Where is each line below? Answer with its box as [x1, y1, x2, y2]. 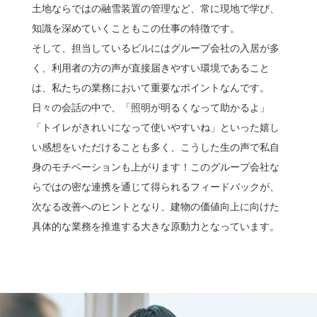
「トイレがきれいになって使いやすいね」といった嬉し [31, 121, 279, 133]
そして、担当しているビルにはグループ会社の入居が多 [31, 42, 279, 54]
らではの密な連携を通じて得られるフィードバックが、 [31, 180, 279, 192]
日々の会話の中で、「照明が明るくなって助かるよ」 [31, 101, 270, 113]
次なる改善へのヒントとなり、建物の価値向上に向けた [31, 200, 279, 212]
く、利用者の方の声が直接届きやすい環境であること [31, 62, 270, 74]
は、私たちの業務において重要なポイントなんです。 [31, 81, 270, 93]
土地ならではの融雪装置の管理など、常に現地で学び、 [31, 2, 279, 14]
